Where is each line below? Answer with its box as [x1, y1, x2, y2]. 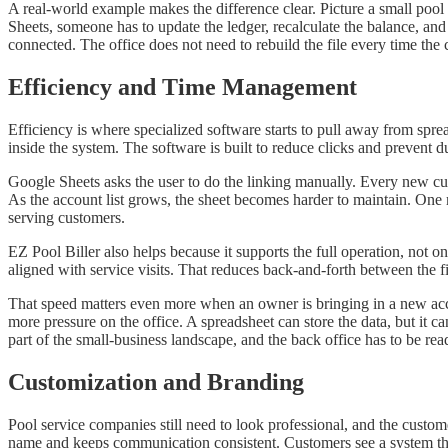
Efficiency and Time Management [8, 74, 357, 101]
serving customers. [8, 209, 125, 227]
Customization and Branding [8, 369, 304, 396]
